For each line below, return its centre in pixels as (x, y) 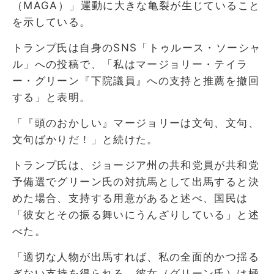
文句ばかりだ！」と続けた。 (85, 139)
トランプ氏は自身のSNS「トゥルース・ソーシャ (137, 47)
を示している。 (52, 22)
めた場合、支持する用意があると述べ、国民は (130, 198)
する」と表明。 (52, 97)
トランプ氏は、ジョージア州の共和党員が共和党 (136, 165)
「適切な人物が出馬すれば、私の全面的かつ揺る (136, 257)
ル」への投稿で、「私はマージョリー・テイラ (130, 64)
